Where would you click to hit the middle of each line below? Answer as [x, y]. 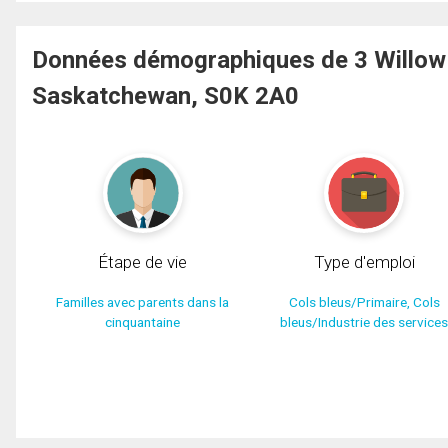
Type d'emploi [364, 261]
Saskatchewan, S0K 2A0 [165, 96]
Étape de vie [143, 261]
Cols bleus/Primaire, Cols [364, 301]
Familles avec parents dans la [143, 301]
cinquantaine [143, 321]
